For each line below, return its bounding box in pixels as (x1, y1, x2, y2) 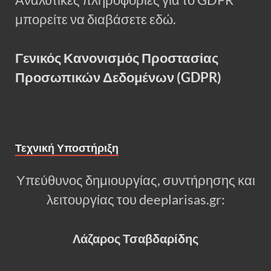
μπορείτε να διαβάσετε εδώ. (15, 11, 176, 27)
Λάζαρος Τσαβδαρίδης (73, 230, 198, 246)
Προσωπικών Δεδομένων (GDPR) (15, 70, 221, 86)
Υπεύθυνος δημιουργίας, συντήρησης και (16, 172, 255, 188)
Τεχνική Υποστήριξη (15, 141, 119, 154)
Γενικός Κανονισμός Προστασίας (15, 50, 218, 67)
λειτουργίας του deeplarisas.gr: (46, 191, 225, 207)
